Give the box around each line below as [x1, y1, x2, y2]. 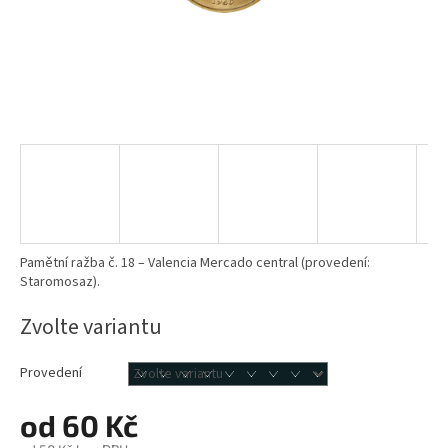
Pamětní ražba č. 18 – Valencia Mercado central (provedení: [20, 253, 370, 274]
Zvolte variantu [20, 311, 162, 344]
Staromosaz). [20, 272, 100, 293]
